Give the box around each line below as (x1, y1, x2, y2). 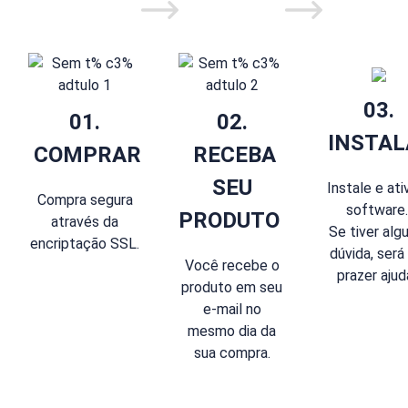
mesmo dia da (188, 321, 276, 340)
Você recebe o (184, 256, 280, 274)
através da (51, 212, 118, 230)
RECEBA (188, 141, 276, 168)
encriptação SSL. (30, 234, 139, 252)
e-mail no (202, 300, 261, 318)
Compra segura (36, 190, 133, 209)
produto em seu (181, 278, 282, 296)
